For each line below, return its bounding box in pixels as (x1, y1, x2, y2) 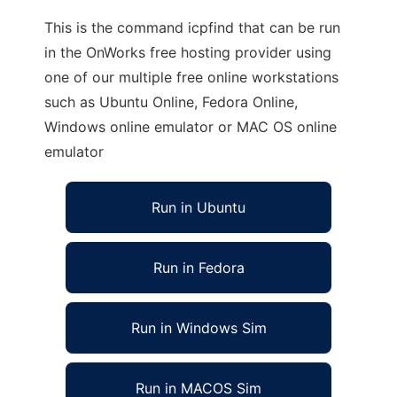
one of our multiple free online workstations (44, 68, 339, 86)
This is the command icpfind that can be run (44, 19, 340, 36)
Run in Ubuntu (152, 198, 245, 216)
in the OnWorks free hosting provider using (44, 43, 331, 61)
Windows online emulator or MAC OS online (44, 118, 337, 136)
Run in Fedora (152, 259, 245, 276)
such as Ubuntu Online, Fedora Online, (44, 93, 298, 111)
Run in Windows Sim (130, 319, 267, 337)
